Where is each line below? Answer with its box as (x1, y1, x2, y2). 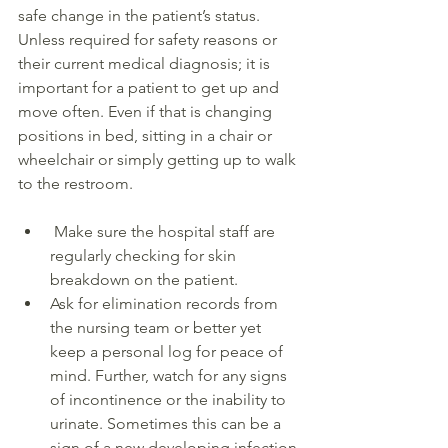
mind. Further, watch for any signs (50, 366, 291, 386)
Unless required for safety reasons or (18, 30, 281, 50)
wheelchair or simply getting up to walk (18, 150, 300, 170)
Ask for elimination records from (50, 294, 282, 314)
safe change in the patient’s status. (18, 6, 264, 26)
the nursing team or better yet (50, 318, 265, 338)
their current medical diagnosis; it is (18, 54, 274, 74)
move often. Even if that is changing (18, 102, 276, 122)
